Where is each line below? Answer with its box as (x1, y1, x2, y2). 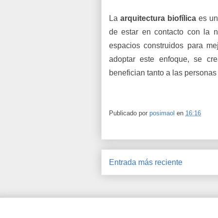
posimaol (149, 109, 175, 117)
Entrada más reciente (109, 158, 182, 167)
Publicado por (109, 109, 149, 117)
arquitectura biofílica (120, 14, 199, 23)
